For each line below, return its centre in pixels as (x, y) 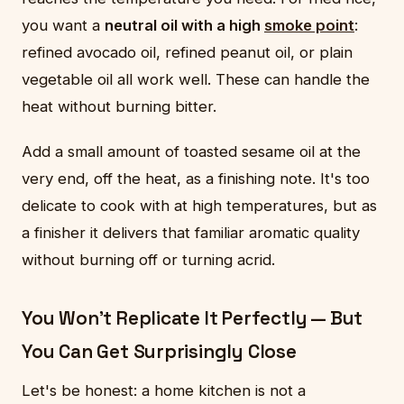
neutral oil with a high (184, 25)
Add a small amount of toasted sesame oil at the (191, 151)
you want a (63, 25)
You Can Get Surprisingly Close (159, 351)
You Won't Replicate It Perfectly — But (193, 318)
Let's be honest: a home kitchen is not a (164, 391)
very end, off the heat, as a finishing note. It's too (196, 178)
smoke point (309, 25)
